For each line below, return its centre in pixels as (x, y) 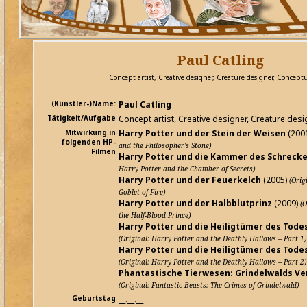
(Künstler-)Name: (84, 104)
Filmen (103, 152)
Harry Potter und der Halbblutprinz (195, 204)
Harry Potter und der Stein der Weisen (202, 134)
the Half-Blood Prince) (155, 216)
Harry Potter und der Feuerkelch (190, 180)
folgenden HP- (89, 142)
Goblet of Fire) (142, 192)
